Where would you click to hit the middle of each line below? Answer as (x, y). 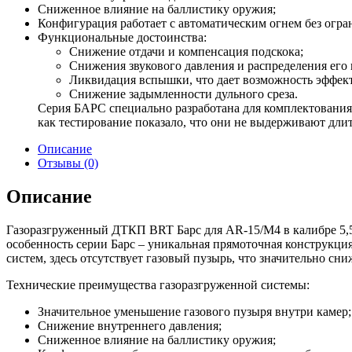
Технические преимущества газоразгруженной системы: (158, 284)
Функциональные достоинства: (122, 37)
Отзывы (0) (68, 163)
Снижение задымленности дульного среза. (183, 93)
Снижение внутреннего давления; (130, 325)
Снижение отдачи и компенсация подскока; (186, 51)
